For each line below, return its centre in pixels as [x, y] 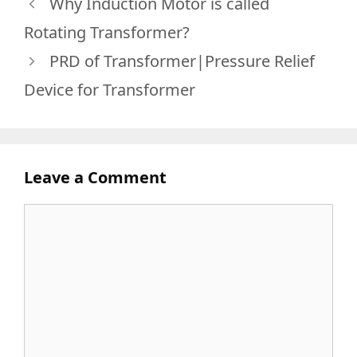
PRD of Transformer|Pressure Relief [182, 61]
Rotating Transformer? [107, 32]
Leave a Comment [95, 177]
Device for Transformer [110, 90]
